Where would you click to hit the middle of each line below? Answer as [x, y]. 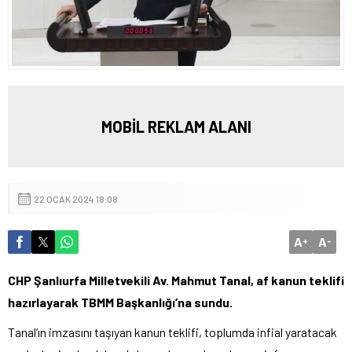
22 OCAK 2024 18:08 [76, 198]
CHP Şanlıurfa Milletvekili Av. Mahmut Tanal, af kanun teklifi [176, 280]
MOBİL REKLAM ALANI [176, 126]
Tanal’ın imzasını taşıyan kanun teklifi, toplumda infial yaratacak [172, 332]
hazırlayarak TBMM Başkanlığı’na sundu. [120, 302]
